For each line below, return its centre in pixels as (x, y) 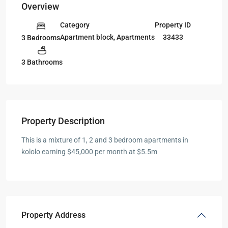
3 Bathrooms (42, 62)
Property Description (63, 121)
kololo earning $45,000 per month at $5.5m (89, 152)
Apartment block (87, 37)
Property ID (173, 25)
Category (75, 25)
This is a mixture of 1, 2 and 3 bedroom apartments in (105, 140)
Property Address (53, 215)
